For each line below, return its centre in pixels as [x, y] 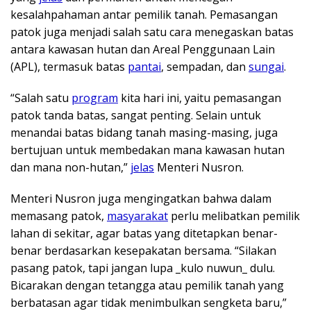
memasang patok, [59, 216]
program [95, 98]
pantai [144, 66]
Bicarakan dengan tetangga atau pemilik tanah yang [147, 285]
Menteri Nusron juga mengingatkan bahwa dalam [141, 198]
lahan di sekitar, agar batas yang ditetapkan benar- [144, 233]
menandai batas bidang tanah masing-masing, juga [144, 132]
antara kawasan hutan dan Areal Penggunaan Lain [143, 49]
